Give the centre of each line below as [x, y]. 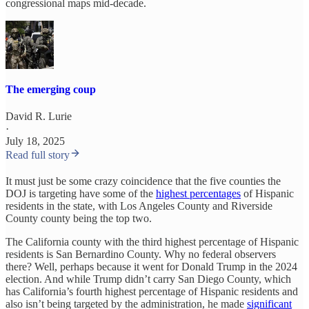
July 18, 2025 [35, 141]
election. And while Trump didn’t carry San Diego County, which [148, 279]
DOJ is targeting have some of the [81, 194]
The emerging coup [51, 89]
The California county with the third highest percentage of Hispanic [152, 242]
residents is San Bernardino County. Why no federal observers [141, 255]
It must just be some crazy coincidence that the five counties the [143, 181]
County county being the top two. [79, 219]
